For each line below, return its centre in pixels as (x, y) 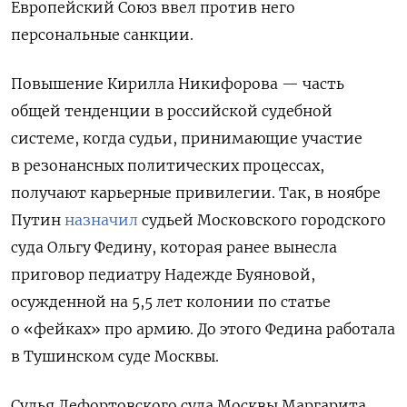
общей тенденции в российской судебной (172, 110)
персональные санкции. (102, 34)
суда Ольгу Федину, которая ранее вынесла (174, 247)
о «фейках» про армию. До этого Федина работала (203, 328)
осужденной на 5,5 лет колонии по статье (171, 301)
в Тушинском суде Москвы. (115, 356)
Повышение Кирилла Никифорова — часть (178, 83)
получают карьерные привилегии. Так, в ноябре (196, 192)
